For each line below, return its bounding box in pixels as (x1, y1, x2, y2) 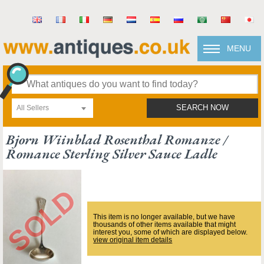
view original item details (93, 236, 173, 244)
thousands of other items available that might (93, 220, 236, 229)
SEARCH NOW (176, 104, 229, 112)
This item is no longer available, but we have (93, 213, 236, 221)
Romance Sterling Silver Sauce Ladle (6, 144, 217, 163)
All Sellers (16, 104, 49, 112)
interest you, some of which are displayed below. (93, 228, 248, 236)
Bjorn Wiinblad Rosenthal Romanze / (6, 130, 227, 148)
